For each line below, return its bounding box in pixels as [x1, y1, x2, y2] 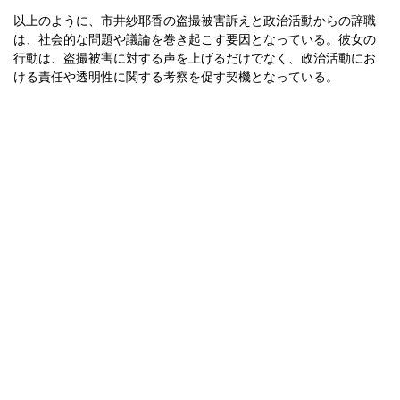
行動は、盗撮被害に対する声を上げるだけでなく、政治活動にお [13, 51, 376, 65]
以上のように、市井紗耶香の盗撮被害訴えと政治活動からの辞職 [13, 13, 376, 28]
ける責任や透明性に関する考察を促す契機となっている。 [13, 70, 338, 84]
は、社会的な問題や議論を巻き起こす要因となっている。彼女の [13, 32, 376, 46]
